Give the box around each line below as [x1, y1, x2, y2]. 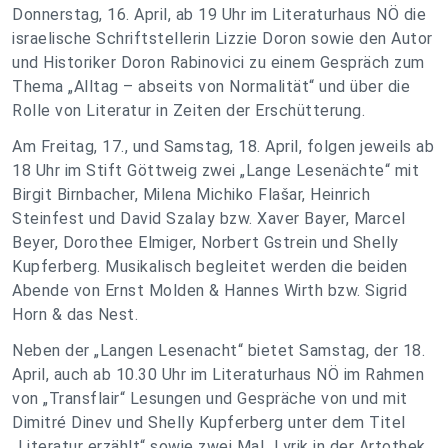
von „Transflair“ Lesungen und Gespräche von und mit [12, 389, 408, 408]
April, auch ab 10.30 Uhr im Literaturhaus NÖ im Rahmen [12, 365, 424, 384]
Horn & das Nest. [12, 305, 138, 324]
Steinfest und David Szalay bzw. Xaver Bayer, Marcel [12, 209, 406, 228]
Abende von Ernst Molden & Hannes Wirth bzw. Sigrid [12, 281, 407, 300]
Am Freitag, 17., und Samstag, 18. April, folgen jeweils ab [12, 137, 434, 156]
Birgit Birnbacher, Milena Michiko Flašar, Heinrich [12, 185, 370, 204]
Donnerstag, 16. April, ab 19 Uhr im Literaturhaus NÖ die [12, 5, 426, 24]
